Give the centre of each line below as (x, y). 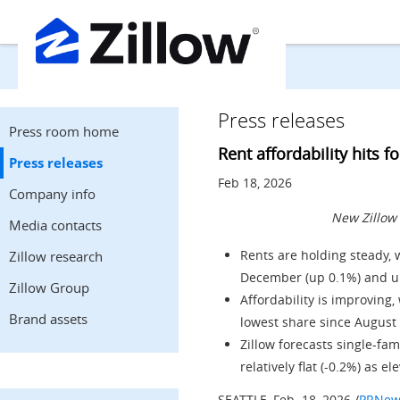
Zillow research (56, 256)
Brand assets (48, 319)
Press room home (64, 131)
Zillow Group (49, 287)
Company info (52, 194)
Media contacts (55, 225)
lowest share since (297, 322)
